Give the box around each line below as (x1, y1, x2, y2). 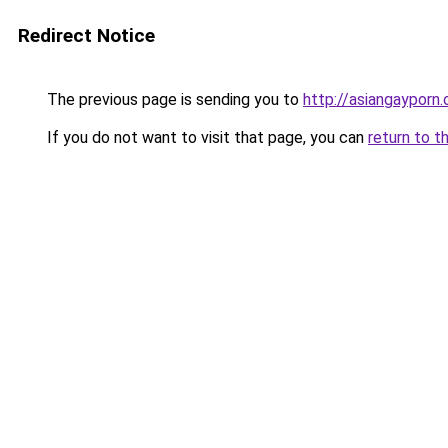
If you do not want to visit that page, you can (43, 128, 368, 147)
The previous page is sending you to (43, 90, 303, 109)
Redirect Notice (18, 24, 155, 47)
